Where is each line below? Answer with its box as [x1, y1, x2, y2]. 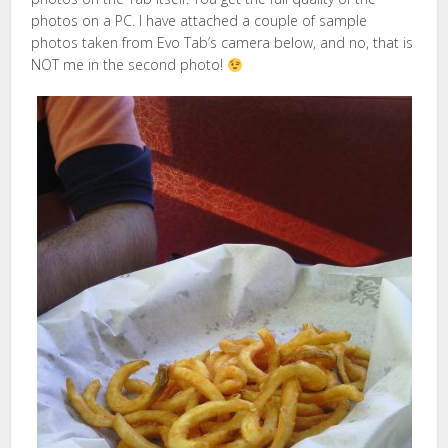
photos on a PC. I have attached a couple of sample [31, 11, 368, 31]
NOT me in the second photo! [31, 55, 228, 75]
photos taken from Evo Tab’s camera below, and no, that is [31, 33, 414, 53]
